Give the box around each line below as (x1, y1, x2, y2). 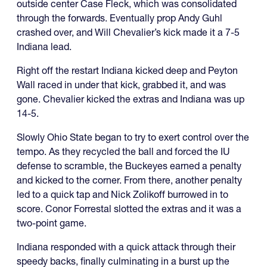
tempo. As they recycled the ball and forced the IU (17, 145, 230, 157)
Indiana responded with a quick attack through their (17, 240, 235, 253)
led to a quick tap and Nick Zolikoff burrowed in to (17, 188, 228, 200)
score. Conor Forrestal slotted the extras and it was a (17, 202, 241, 215)
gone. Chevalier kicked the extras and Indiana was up (17, 92, 244, 105)
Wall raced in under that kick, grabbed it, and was (17, 78, 226, 91)
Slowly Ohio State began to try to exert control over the (17, 131, 249, 143)
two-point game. (17, 216, 86, 229)
